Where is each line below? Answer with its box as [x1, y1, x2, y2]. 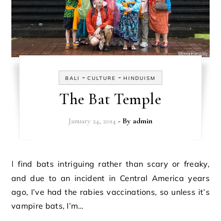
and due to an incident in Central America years [11, 173, 210, 184]
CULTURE [87, 75, 116, 82]
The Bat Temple [59, 89, 162, 109]
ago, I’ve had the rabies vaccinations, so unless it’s [11, 187, 210, 197]
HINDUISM [123, 75, 156, 82]
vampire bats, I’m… [11, 201, 84, 211]
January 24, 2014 [68, 116, 116, 126]
